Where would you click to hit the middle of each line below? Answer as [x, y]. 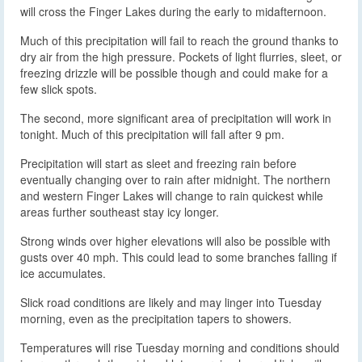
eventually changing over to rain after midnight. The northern [175, 180]
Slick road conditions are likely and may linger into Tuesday [171, 303]
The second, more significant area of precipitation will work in [176, 118]
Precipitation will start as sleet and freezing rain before [158, 164]
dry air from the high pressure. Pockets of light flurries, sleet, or [181, 57]
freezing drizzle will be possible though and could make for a [174, 73]
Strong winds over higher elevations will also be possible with [175, 241]
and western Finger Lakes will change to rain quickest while [172, 196]
